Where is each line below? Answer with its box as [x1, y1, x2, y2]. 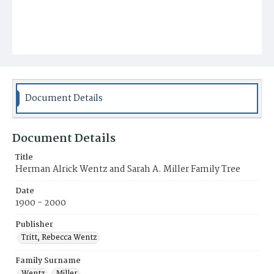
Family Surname [15, 254, 81, 267]
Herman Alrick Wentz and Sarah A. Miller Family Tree [15, 162, 240, 177]
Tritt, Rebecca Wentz [21, 231, 97, 244]
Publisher [15, 218, 53, 231]
